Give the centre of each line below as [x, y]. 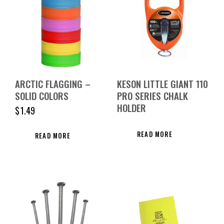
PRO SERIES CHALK [152, 95]
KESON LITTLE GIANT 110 [162, 83]
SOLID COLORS [42, 95]
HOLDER [131, 107]
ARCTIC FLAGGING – [53, 83]
